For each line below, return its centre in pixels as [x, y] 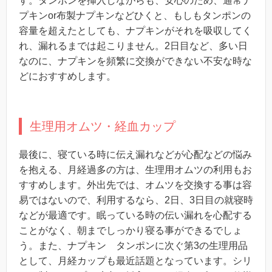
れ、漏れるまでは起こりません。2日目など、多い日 [133, 46]
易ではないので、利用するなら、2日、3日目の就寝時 [136, 200]
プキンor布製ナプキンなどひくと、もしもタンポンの [135, 15]
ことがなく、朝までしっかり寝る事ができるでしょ [131, 230]
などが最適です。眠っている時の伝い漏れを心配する [135, 215]
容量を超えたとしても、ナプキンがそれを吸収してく [135, 30]
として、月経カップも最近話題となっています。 [126, 260]
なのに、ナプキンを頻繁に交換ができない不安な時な [135, 61]
